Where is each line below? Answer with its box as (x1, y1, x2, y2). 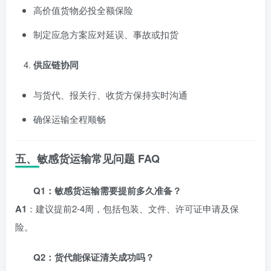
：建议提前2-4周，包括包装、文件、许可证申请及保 (27, 201, 239, 215)
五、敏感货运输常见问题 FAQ (15, 150, 160, 166)
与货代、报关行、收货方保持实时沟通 (33, 88, 188, 101)
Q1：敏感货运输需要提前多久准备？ (33, 183, 181, 197)
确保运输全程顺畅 (33, 112, 106, 125)
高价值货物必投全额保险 (33, 3, 133, 16)
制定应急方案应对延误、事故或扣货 (33, 27, 178, 41)
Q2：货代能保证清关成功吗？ (33, 250, 154, 264)
